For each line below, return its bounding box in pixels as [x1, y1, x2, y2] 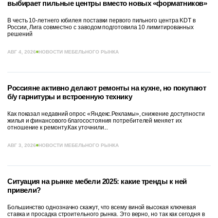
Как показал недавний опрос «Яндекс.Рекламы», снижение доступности [7, 110, 205, 117]
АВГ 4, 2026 [7, 49, 36, 54]
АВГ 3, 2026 [7, 142, 36, 148]
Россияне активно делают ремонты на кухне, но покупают [7, 83, 206, 92]
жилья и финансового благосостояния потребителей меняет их [7, 117, 182, 124]
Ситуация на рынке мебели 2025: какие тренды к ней [7, 177, 187, 185]
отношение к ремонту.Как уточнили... [7, 124, 109, 131]
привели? [7, 185, 41, 194]
